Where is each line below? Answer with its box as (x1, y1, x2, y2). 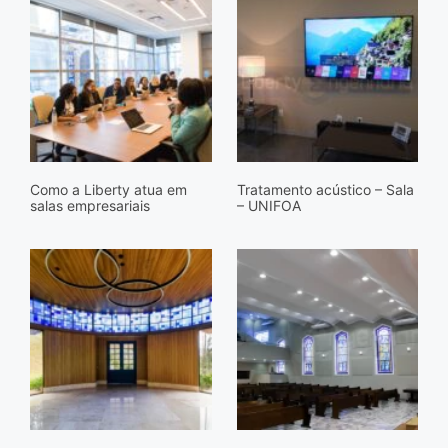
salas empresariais (30, 196, 162, 214)
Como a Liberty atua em (30, 180, 187, 198)
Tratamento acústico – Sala (236, 180, 414, 198)
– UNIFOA (236, 196, 301, 214)
